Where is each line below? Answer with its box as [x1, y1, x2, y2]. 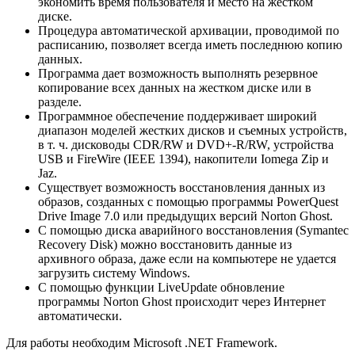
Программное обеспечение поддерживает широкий [38, 109, 317, 123]
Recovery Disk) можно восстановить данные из [38, 237, 292, 251]
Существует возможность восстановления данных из [38, 180, 325, 194]
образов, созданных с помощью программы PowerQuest [38, 194, 338, 208]
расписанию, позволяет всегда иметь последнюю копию [38, 37, 342, 52]
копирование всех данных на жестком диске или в [38, 80, 311, 94]
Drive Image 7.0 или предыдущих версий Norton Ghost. [38, 208, 333, 223]
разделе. [38, 94, 82, 109]
